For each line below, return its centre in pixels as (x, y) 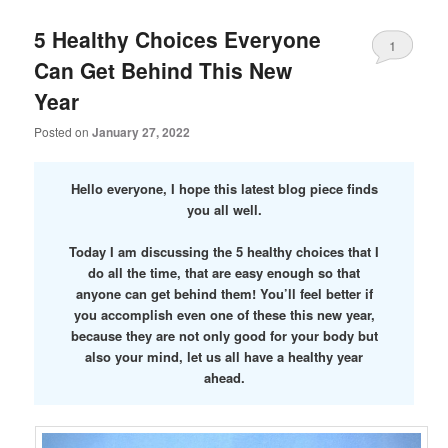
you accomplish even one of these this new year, (224, 315)
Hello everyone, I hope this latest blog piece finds (224, 189)
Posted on (63, 131)
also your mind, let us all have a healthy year (224, 357)
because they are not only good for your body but (224, 336)
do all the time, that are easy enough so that (224, 273)
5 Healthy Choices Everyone (178, 38)
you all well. (224, 210)
